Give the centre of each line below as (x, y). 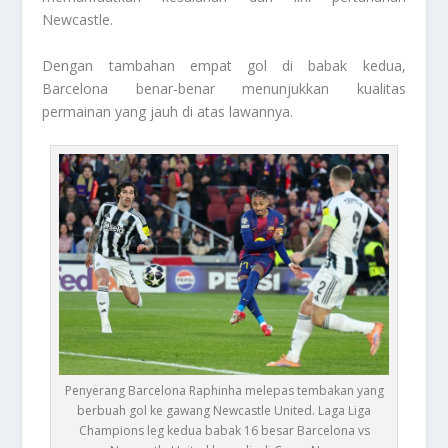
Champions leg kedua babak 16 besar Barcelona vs (224, 430)
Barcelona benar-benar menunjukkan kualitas (224, 88)
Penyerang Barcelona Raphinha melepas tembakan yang (224, 390)
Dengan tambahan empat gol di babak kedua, (224, 65)
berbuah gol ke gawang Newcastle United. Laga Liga (224, 410)
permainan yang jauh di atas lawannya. (168, 111)
